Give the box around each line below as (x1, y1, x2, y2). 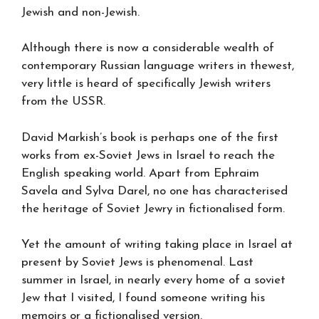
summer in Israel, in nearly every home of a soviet (21, 274, 286, 286)
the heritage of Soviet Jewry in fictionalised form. (21, 202, 285, 215)
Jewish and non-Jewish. (21, 6, 140, 19)
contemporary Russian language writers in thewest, (21, 60, 294, 72)
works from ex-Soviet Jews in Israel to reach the (21, 149, 275, 162)
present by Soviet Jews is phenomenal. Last (21, 256, 253, 268)
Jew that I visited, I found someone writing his (21, 292, 265, 304)
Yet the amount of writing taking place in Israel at (21, 239, 293, 251)
